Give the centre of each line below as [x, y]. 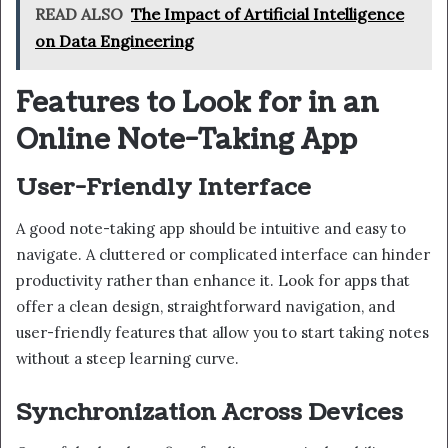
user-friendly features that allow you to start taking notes [222, 332]
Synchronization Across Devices [209, 412]
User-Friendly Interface [163, 188]
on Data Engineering [114, 40]
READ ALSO [79, 13]
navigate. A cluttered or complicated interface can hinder [223, 254]
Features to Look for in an [197, 102]
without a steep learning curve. [127, 358]
